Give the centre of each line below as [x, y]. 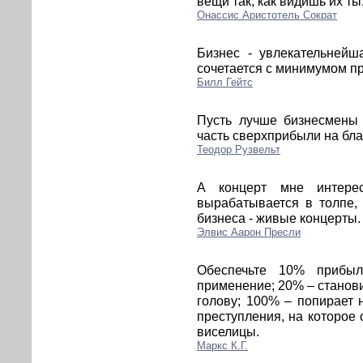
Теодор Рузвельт [239, 149]
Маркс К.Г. [222, 345]
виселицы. [230, 331]
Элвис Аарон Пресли [249, 232]
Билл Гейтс [225, 82]
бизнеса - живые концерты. [279, 218]
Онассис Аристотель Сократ [267, 15]
